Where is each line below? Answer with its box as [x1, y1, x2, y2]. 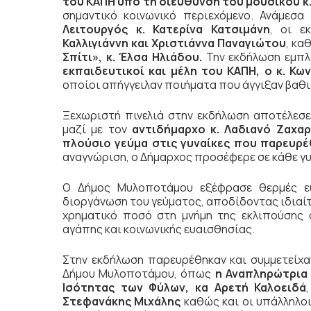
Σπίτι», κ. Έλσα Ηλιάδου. [62, 49, 203, 65]
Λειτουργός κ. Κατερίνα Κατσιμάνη [62, 22, 270, 37]
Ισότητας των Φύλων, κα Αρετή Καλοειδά [62, 280, 307, 296]
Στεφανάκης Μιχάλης [62, 294, 181, 310]
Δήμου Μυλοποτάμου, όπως [62, 266, 215, 282]
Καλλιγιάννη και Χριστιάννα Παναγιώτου [62, 35, 287, 51]
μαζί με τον [62, 121, 132, 137]
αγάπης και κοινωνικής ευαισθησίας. [62, 221, 255, 237]
